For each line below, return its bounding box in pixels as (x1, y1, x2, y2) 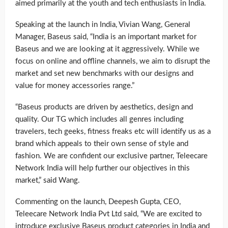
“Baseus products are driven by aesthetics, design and (15, 103, 193, 111)
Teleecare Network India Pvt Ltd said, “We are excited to (15, 210, 202, 218)
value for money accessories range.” (15, 81, 134, 90)
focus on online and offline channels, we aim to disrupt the (15, 57, 210, 65)
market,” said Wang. (15, 176, 80, 184)
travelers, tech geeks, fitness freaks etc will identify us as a (15, 127, 211, 135)
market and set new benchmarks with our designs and (15, 69, 193, 77)
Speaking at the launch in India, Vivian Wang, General (15, 20, 190, 28)
